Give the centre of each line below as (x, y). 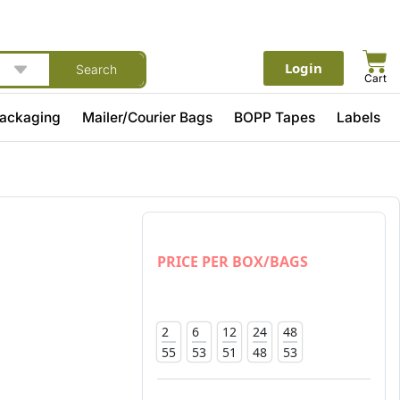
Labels (359, 117)
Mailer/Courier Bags (148, 117)
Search (96, 69)
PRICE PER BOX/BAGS (232, 262)
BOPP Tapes (275, 117)
